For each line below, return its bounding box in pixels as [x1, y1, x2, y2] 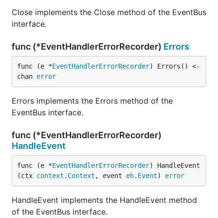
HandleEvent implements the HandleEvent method [12, 195, 197, 205]
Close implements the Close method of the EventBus [12, 7, 206, 17]
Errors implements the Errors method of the [12, 96, 173, 106]
